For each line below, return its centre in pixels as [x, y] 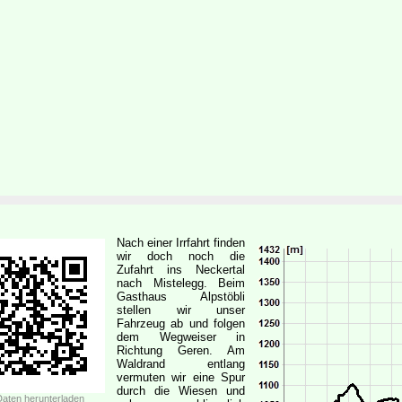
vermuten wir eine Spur [181, 377]
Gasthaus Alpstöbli [181, 297]
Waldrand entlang [181, 364]
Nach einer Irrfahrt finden [181, 243]
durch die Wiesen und [181, 391]
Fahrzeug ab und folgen [181, 323]
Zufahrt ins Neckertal [181, 270]
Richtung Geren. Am [181, 350]
